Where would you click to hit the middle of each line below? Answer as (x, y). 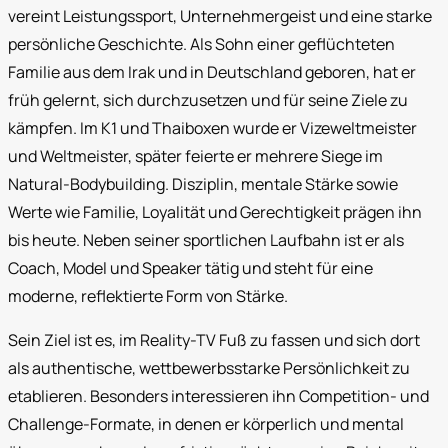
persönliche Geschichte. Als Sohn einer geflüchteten (201, 44)
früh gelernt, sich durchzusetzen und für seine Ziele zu (208, 100)
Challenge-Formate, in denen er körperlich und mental (206, 424)
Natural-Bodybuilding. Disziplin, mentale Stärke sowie (203, 184)
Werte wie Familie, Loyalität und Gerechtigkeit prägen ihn (215, 212)
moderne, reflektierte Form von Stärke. (148, 296)
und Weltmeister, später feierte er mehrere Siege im (195, 156)
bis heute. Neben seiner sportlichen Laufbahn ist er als (206, 240)
